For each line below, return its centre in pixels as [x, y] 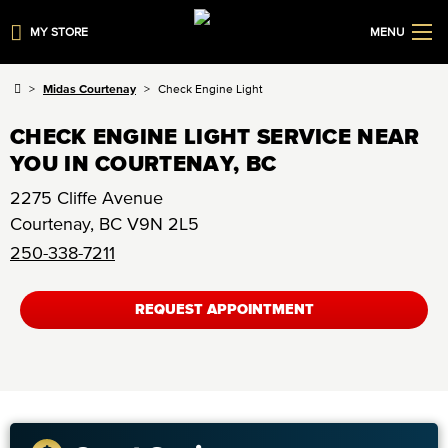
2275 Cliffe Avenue [86, 198]
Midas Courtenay [89, 88]
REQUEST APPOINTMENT [224, 310]
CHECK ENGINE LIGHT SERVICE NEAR [215, 136]
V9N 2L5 [163, 224]
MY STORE [59, 31]
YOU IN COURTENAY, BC [143, 163]
